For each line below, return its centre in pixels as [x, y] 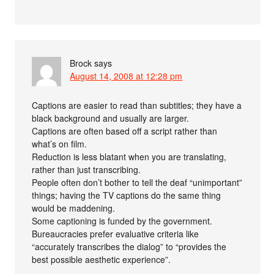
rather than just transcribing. [87, 170]
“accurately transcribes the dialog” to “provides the [129, 247]
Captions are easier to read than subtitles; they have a [137, 106]
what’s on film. [60, 144]
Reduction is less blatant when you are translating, [129, 157]
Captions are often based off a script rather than [125, 131]
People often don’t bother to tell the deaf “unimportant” [137, 183]
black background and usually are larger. [111, 118]
